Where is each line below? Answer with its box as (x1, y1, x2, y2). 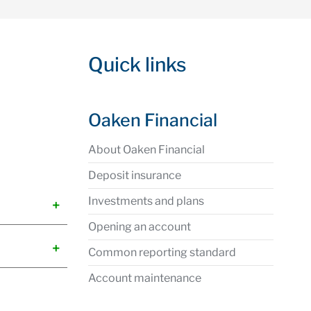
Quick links (88, 53, 186, 76)
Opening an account (88, 220, 191, 233)
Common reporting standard (88, 246, 236, 259)
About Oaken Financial (88, 143, 205, 156)
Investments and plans (88, 194, 204, 208)
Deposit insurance (88, 169, 181, 182)
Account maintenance (88, 271, 201, 285)
